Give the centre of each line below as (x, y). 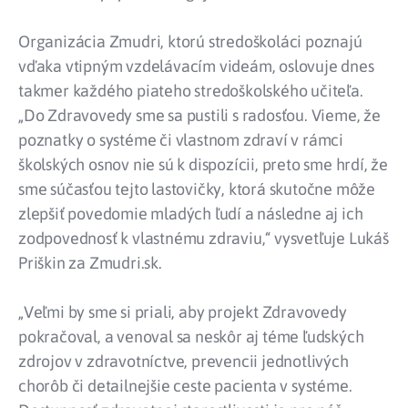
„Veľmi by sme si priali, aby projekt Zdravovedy (183, 312)
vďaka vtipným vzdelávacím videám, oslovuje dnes (196, 66)
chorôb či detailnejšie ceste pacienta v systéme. (185, 386)
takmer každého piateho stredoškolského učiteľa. (191, 91)
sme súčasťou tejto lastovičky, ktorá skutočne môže (197, 189)
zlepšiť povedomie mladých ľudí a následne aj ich (191, 214)
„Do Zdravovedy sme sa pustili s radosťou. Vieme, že (199, 116)
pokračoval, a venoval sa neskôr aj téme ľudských (191, 337)
